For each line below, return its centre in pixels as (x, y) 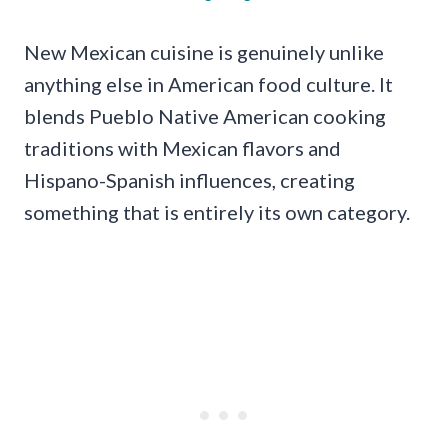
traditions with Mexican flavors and (182, 147)
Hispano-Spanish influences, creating (189, 179)
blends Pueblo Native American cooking (205, 115)
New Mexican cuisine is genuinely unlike (204, 51)
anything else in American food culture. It (208, 83)
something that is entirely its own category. (217, 211)
